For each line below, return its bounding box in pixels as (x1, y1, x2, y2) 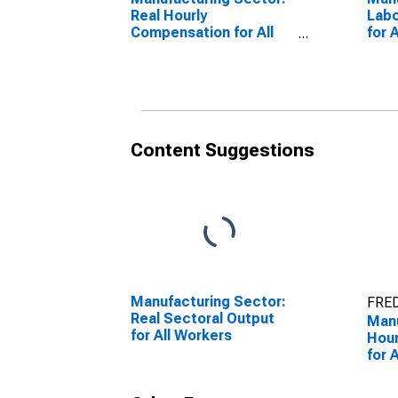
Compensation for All (131, 24, 274, 41)
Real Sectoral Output (131, 310, 275, 327)
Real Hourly (131, 7, 207, 24)
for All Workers (131, 327, 232, 344)
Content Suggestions (131, 139, 314, 161)
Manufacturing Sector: (131, 293, 286, 310)
